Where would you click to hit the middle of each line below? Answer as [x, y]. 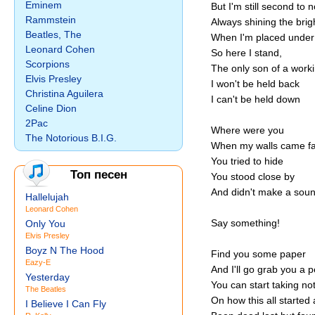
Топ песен [98, 175]
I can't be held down [256, 99]
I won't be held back [255, 84]
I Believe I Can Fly [66, 304]
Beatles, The [53, 34]
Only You [45, 224]
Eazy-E [38, 262]
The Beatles [46, 289]
